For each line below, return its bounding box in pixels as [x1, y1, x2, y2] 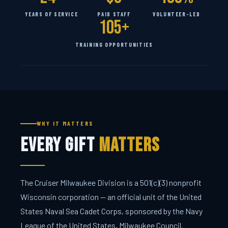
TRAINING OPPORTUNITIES [75, 41, 153, 48]
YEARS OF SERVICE [25, 10, 78, 17]
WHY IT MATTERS [37, 120, 94, 127]
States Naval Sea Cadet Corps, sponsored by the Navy [20, 206, 203, 216]
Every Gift [20, 133, 99, 158]
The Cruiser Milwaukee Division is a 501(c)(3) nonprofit [20, 177, 202, 187]
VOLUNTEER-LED [153, 10, 201, 17]
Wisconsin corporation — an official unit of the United [20, 191, 202, 202]
